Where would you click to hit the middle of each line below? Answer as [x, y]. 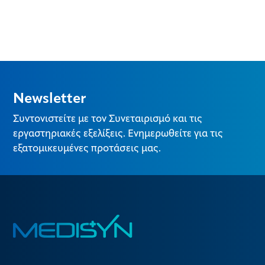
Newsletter [49, 99]
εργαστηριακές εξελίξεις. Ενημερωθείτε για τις [118, 134]
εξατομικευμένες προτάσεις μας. [87, 148]
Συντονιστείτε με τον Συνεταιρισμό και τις [108, 119]
